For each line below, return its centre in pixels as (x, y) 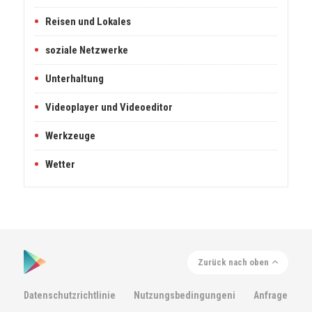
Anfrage (271, 295)
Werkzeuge (70, 136)
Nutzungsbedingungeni (185, 295)
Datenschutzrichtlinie (70, 295)
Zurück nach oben (233, 262)
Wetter (60, 164)
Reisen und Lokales (88, 22)
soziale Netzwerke (87, 50)
